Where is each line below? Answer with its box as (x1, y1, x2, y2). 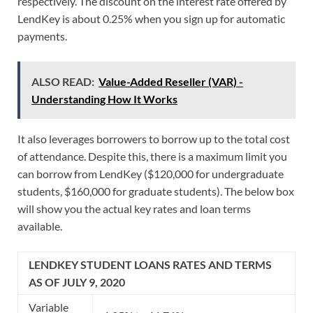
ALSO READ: (31, 74, 94, 88)
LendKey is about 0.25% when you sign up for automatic (17, 11, 285, 25)
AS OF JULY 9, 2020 (29, 275, 125, 289)
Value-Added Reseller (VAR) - (99, 74, 243, 88)
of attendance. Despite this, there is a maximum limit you (17, 149, 287, 163)
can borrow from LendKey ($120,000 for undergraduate (17, 166, 284, 180)
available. (17, 219, 62, 233)
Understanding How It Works (31, 92, 177, 105)
